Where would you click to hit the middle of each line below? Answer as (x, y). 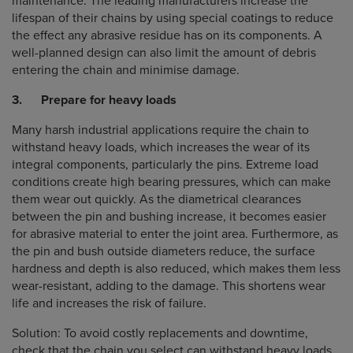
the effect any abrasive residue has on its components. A (167, 35)
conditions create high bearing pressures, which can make (171, 182)
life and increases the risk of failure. (109, 303)
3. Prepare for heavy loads (94, 100)
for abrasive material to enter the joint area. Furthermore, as (175, 234)
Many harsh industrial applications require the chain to (160, 130)
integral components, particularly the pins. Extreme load (165, 165)
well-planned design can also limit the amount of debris (164, 53)
